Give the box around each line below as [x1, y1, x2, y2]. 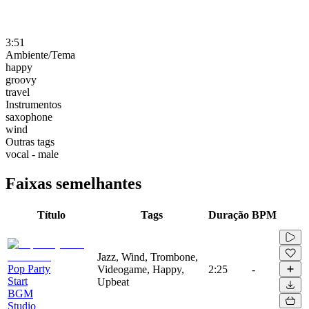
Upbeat [97, 275, 129, 288]
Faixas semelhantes [6, 174, 141, 192]
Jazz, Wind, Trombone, [97, 250, 198, 263]
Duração [208, 208, 249, 221]
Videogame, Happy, [97, 263, 184, 275]
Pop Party [8, 262, 50, 275]
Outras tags [6, 135, 54, 148]
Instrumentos [6, 98, 61, 110]
